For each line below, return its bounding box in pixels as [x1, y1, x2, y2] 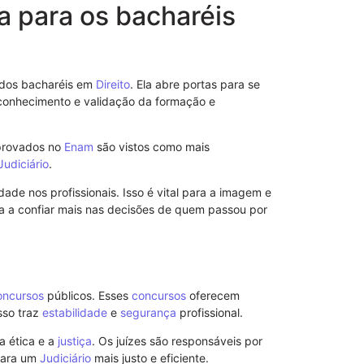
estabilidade [42, 305, 107, 319]
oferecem [186, 288, 240, 302]
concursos [132, 288, 186, 302]
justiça [58, 334, 92, 349]
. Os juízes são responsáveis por [92, 334, 262, 349]
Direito [96, 76, 130, 91]
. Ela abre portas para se [130, 76, 260, 91]
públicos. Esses [44, 288, 132, 302]
